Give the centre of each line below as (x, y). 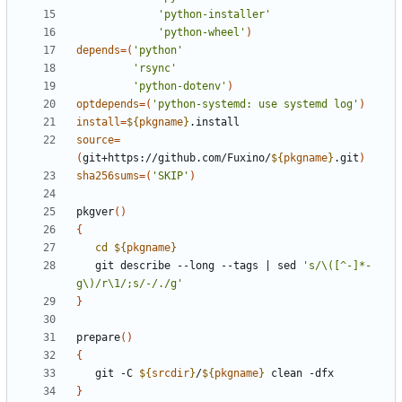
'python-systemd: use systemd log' (255, 105)
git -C (117, 374)
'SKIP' (170, 176)
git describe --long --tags (180, 266)
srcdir (170, 374)
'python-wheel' (202, 33)
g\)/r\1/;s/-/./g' (130, 284)
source (95, 140)
